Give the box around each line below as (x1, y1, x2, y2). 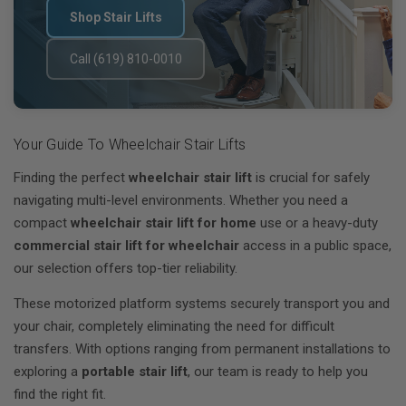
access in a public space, (239, 237, 391, 254)
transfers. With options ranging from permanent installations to (14, 341, 391, 357)
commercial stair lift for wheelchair (14, 237, 239, 254)
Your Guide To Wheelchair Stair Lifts (14, 136, 246, 153)
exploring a (14, 363, 82, 380)
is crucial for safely (252, 169, 370, 186)
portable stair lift (82, 363, 188, 380)
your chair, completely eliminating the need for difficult (14, 318, 334, 334)
